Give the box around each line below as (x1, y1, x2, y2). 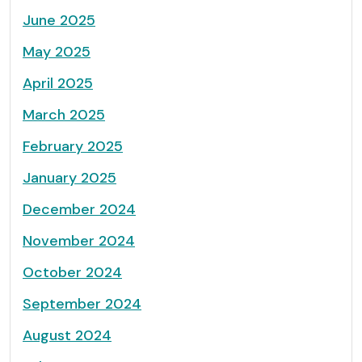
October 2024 (23, 263, 122, 282)
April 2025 (23, 74, 93, 93)
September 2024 (23, 294, 141, 314)
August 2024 (23, 326, 112, 345)
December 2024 (23, 200, 136, 219)
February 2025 (23, 137, 123, 156)
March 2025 (23, 105, 105, 124)
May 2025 (23, 42, 90, 61)
